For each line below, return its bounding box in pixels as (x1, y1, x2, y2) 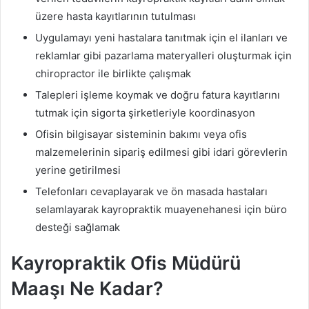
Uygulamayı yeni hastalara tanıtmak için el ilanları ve (35, 31, 288, 45)
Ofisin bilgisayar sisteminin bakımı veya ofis (35, 128, 247, 141)
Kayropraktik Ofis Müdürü (11, 252, 241, 275)
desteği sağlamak (35, 221, 120, 235)
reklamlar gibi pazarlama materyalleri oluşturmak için (35, 49, 292, 63)
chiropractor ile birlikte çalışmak (35, 67, 191, 81)
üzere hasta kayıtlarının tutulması (35, 10, 196, 23)
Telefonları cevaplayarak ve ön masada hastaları (35, 185, 268, 199)
